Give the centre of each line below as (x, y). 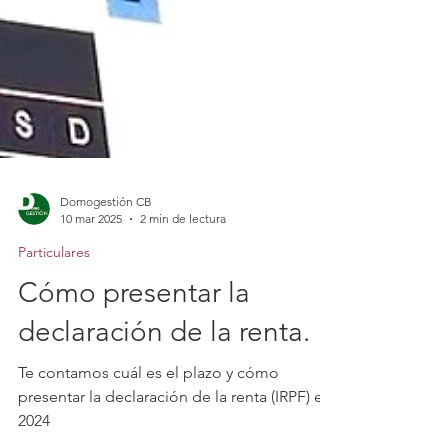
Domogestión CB (106, 273)
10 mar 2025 (91, 290)
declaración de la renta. (164, 403)
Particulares (54, 324)
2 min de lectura (183, 290)
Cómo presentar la (134, 364)
